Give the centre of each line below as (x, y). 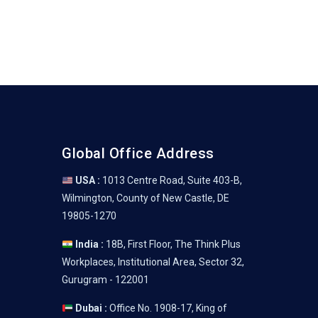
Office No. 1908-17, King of (167, 308)
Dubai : (90, 308)
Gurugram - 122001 (105, 280)
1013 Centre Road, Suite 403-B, (171, 181)
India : (88, 245)
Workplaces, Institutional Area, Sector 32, (153, 262)
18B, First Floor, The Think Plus (172, 245)
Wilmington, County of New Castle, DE (146, 198)
